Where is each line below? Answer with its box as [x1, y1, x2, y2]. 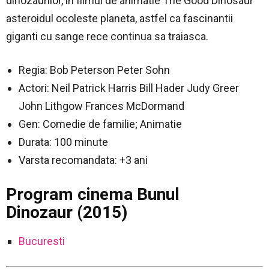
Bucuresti [19, 234, 65, 247]
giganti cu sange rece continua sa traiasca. [6, 29, 208, 43]
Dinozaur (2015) [6, 202, 127, 222]
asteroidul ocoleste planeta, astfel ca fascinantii [6, 11, 233, 25]
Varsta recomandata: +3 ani [19, 153, 148, 166]
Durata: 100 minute [19, 135, 108, 148]
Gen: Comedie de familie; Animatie [19, 117, 182, 130]
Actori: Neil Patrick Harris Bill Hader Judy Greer [19, 81, 239, 94]
